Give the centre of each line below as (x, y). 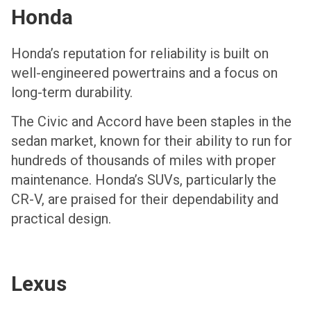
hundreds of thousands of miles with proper (144, 161)
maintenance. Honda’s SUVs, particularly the (144, 180)
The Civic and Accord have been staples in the (151, 122)
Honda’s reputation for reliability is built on (140, 53)
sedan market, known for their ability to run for (152, 141)
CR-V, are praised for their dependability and (145, 200)
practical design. (61, 219)
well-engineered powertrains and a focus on (144, 73)
